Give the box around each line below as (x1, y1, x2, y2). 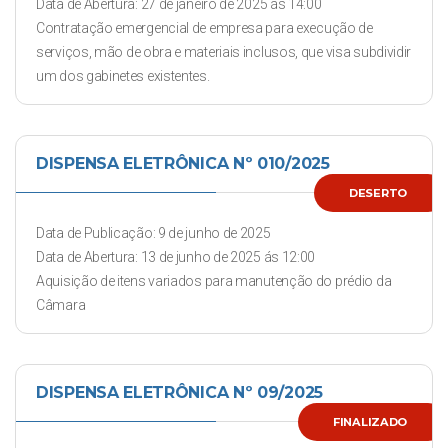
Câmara (36, 297, 86, 313)
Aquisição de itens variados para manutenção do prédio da (36, 273, 392, 289)
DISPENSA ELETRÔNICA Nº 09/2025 (36, 383, 323, 402)
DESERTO (349, 186, 407, 200)
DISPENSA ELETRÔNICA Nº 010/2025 (36, 154, 330, 173)
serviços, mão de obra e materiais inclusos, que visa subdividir (36, 44, 412, 60)
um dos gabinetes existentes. (36, 68, 210, 84)
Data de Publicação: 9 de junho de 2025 (36, 225, 271, 241)
